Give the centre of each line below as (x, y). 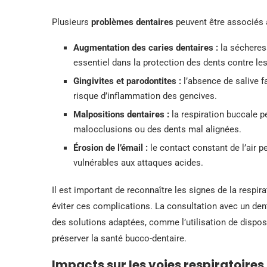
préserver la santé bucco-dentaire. (119, 238)
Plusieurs (72, 22)
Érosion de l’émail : (111, 148)
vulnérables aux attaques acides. (138, 162)
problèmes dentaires (132, 22)
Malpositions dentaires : (121, 114)
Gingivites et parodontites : (127, 81)
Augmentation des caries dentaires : (146, 47)
